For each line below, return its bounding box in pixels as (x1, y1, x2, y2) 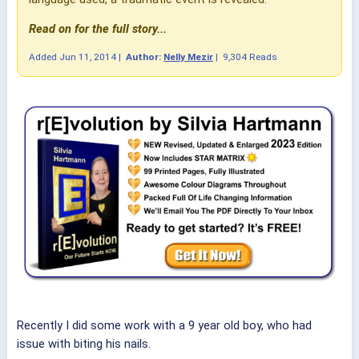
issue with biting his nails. (17, 337, 151, 352)
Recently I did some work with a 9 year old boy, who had (17, 318, 312, 333)
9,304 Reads (223, 51, 277, 63)
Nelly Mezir (163, 51, 213, 63)
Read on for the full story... (29, 22, 167, 37)
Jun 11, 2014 (59, 51, 116, 63)
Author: (126, 51, 163, 63)
